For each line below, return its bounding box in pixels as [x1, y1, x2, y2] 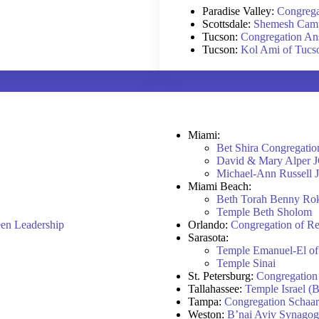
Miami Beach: [188, 180, 251, 193]
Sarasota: [188, 231, 231, 244]
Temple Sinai [216, 257, 276, 270]
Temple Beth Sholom [216, 206, 312, 219]
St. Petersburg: [188, 270, 256, 283]
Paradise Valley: [202, 4, 277, 17]
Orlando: [188, 219, 231, 231]
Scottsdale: [202, 17, 253, 30]
